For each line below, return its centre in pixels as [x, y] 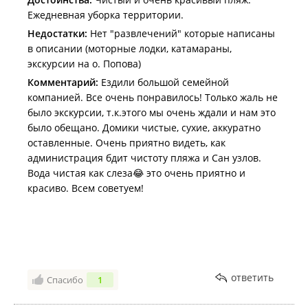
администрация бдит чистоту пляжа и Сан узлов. [144, 158]
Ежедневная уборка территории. [106, 15]
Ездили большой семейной [164, 82]
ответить [252, 278]
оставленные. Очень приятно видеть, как [126, 143]
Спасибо [65, 280]
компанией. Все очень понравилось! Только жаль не [153, 98]
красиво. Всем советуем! [86, 188]
